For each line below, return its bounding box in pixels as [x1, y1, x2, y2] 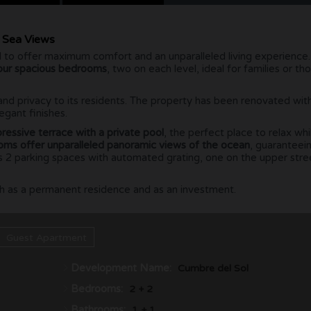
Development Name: [71, 262, 171, 275]
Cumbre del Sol [178, 262, 249, 275]
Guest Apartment [6, 232, 87, 244]
